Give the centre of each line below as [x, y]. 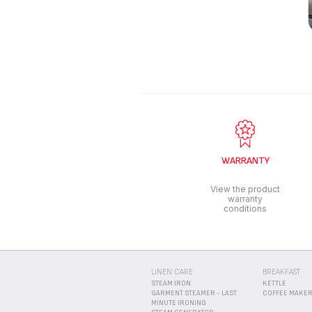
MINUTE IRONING [179, 303]
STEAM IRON [171, 283]
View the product [245, 189]
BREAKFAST [281, 272]
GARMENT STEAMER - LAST [194, 293]
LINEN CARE [172, 272]
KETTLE [274, 283]
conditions [245, 208]
